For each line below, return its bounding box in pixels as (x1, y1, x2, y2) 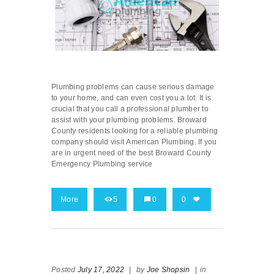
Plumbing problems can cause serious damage (51, 83, 215, 92)
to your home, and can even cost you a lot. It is (51, 94, 211, 103)
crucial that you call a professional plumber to (51, 105, 209, 114)
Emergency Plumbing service (51, 160, 153, 169)
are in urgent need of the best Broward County (51, 149, 212, 158)
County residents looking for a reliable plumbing (51, 127, 218, 136)
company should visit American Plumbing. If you (51, 138, 217, 147)
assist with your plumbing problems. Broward (51, 116, 207, 125)
